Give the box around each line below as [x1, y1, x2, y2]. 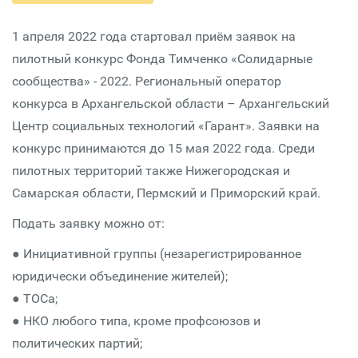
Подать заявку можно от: [12, 216, 165, 231]
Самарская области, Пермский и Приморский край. [12, 185, 320, 201]
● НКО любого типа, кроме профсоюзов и [12, 313, 261, 328]
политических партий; [12, 336, 142, 351]
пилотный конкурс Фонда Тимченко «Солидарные [12, 51, 312, 66]
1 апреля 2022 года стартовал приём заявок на [12, 29, 296, 44]
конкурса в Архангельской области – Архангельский [12, 96, 329, 111]
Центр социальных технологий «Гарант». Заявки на [12, 118, 320, 133]
